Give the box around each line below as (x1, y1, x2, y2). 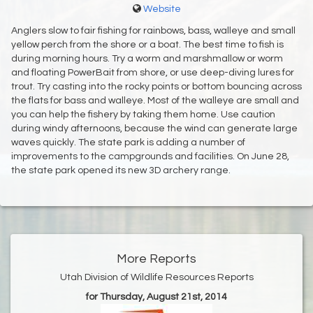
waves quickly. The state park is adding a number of (11, 138, 245, 148)
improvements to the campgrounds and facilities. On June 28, (11, 152, 289, 162)
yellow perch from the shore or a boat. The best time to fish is (11, 40, 284, 50)
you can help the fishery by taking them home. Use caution (11, 110, 275, 120)
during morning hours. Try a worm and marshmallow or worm (11, 54, 283, 64)
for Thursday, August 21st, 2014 (86, 292, 227, 303)
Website (143, 4, 181, 15)
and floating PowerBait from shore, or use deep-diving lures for (11, 68, 294, 78)
